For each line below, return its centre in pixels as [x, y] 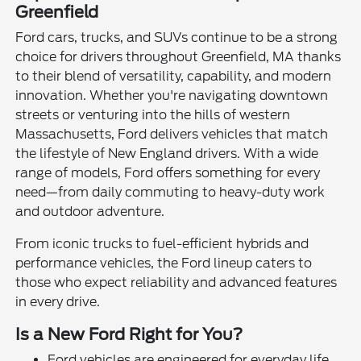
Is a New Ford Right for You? [129, 334]
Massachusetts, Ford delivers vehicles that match [172, 134]
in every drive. [58, 301]
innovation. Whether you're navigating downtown [172, 95]
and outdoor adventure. [90, 211]
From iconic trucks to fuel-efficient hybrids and [162, 243]
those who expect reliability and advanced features [176, 282]
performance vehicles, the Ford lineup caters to [164, 263]
